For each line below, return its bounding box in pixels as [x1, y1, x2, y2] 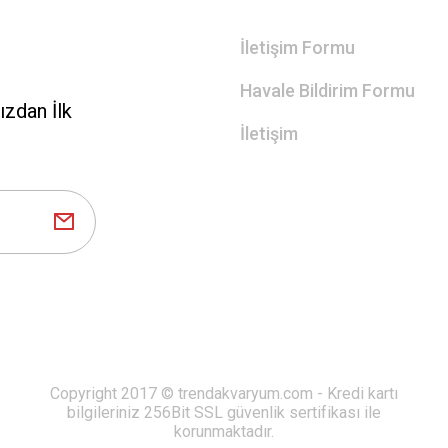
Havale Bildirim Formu [240, 80, 415, 101]
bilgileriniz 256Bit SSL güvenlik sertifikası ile [67, 403, 381, 422]
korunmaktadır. [174, 422, 274, 441]
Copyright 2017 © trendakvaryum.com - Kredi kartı [50, 384, 398, 403]
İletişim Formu [240, 37, 355, 58]
